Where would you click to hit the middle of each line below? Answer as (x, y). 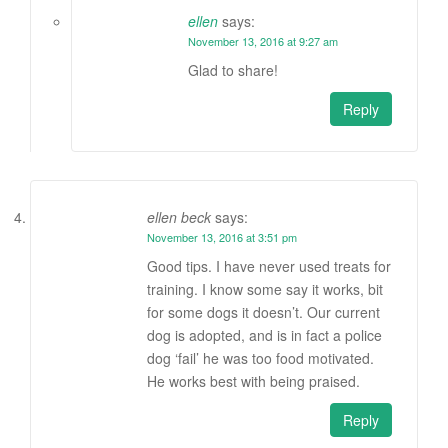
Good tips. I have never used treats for (269, 266)
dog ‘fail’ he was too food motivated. (260, 358)
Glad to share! (233, 70)
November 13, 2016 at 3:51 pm (222, 237)
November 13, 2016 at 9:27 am (263, 41)
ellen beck (179, 217)
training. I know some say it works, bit (265, 289)
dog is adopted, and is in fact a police (264, 335)
